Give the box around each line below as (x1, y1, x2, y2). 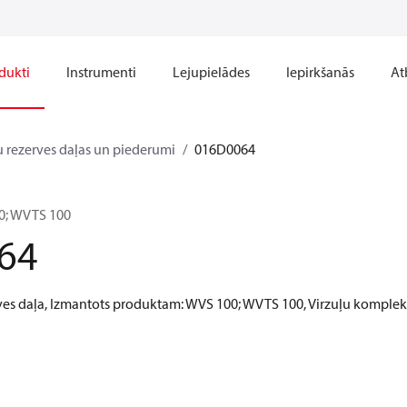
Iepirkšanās (286, 63, 354, 81)
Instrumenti (66, 63, 136, 81)
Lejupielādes (173, 63, 250, 81)
